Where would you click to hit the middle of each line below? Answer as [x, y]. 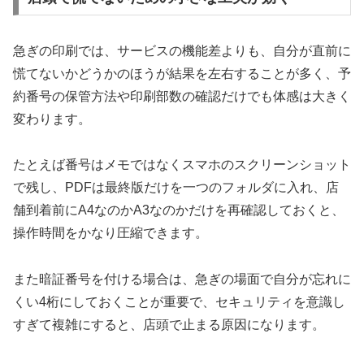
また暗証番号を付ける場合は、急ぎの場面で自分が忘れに [182, 279]
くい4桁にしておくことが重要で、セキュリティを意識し [179, 302]
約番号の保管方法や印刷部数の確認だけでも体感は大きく [182, 96]
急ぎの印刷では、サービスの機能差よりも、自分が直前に [182, 50]
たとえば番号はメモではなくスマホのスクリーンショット [182, 165]
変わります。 [52, 119]
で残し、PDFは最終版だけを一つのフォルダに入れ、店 [176, 188]
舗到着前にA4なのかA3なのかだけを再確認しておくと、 [179, 210]
